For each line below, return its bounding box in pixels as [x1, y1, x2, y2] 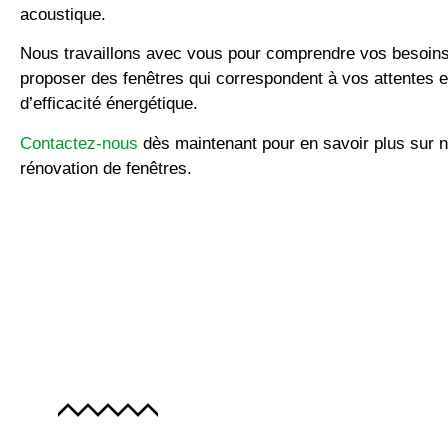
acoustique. [20, 4, 106, 24]
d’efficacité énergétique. [20, 94, 198, 114]
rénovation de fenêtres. [20, 158, 192, 178]
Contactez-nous [20, 133, 138, 153]
